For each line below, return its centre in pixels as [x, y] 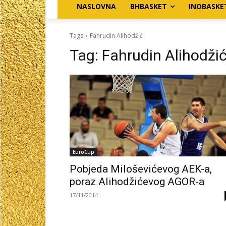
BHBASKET [149, 6]
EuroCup [83, 152]
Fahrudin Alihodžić [116, 35]
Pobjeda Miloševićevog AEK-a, [141, 169]
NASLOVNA [96, 6]
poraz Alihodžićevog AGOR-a [137, 181]
